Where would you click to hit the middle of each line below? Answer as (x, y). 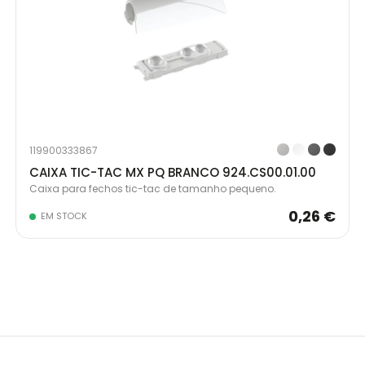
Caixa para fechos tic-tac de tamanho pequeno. (153, 189)
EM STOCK (64, 216)
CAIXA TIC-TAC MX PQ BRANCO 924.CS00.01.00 (173, 172)
